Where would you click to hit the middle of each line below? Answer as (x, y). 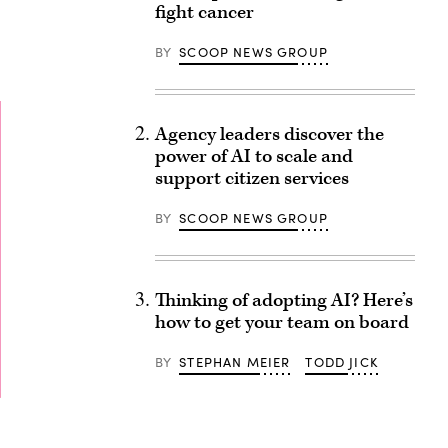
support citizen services (251, 178)
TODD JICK (341, 362)
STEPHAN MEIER (235, 362)
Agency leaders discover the (269, 134)
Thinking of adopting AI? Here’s (283, 300)
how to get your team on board (281, 322)
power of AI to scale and (253, 156)
